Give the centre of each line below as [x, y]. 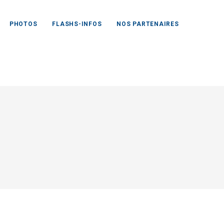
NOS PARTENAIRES [148, 24]
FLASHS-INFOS [77, 24]
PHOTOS [23, 24]
